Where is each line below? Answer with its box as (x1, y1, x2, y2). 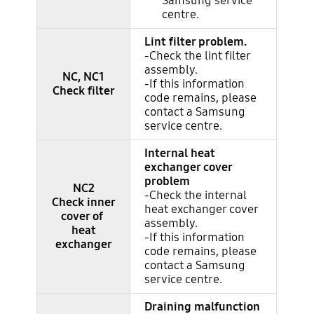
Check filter (52, 83, 115, 98)
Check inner (51, 194, 116, 210)
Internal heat (144, 145, 216, 161)
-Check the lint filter (144, 48, 251, 63)
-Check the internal (144, 187, 247, 203)
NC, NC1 (62, 69, 105, 84)
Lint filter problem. (144, 34, 247, 49)
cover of (61, 208, 107, 224)
